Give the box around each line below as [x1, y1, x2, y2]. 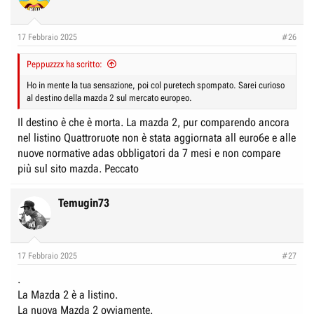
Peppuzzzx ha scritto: [27, 59, 102, 69]
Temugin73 [58, 196, 109, 210]
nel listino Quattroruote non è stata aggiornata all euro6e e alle [18, 131, 296, 144]
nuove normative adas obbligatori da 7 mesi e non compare [18, 146, 280, 160]
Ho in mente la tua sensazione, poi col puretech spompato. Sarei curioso [27, 80, 285, 90]
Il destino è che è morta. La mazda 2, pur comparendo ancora [18, 116, 289, 129]
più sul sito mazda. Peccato [18, 162, 139, 175]
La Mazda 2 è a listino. [18, 288, 118, 301]
